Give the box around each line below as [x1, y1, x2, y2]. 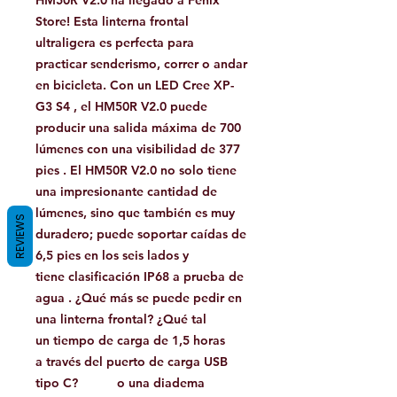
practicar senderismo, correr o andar [35, 56, 247, 73]
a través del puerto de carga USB [35, 354, 228, 370]
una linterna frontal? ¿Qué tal [35, 311, 206, 328]
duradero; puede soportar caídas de [35, 226, 246, 243]
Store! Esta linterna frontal [35, 13, 189, 30]
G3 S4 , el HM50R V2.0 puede [35, 98, 207, 115]
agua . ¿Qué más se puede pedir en [35, 290, 242, 307]
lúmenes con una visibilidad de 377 [35, 141, 240, 158]
